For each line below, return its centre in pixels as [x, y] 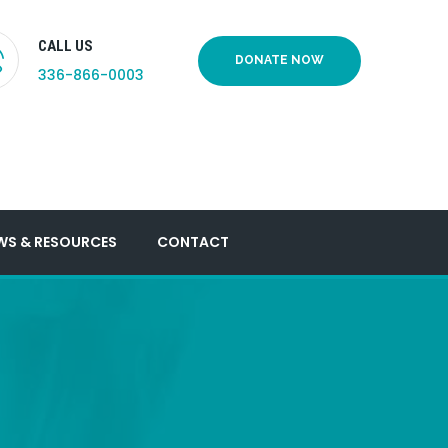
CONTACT [193, 242]
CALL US [65, 45]
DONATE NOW [279, 59]
